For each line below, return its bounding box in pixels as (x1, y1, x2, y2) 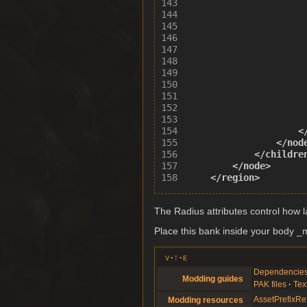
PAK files (254, 279, 287, 289)
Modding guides (182, 273, 243, 284)
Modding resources (167, 295, 243, 305)
